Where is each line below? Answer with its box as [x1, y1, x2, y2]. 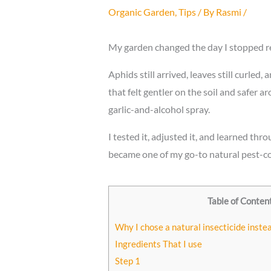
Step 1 [114, 255, 140, 267]
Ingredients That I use [114, 238, 202, 250]
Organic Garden [108, 5, 175, 18]
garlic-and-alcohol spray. [108, 103, 210, 115]
